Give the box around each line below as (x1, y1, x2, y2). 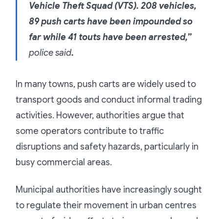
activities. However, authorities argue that (16, 109, 184, 121)
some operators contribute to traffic (16, 125, 164, 136)
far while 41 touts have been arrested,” (29, 31, 192, 43)
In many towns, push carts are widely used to (16, 78, 196, 89)
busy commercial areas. (16, 156, 112, 168)
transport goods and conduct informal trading (16, 94, 202, 105)
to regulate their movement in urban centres (16, 199, 197, 211)
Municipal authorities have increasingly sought (16, 184, 202, 195)
